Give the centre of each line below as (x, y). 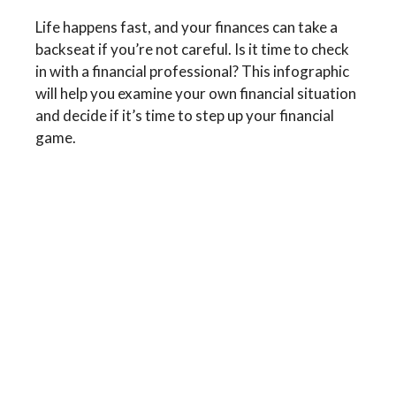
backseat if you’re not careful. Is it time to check (192, 49)
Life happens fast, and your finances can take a (187, 27)
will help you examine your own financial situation (196, 94)
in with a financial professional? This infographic (192, 72)
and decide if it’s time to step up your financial (185, 116)
